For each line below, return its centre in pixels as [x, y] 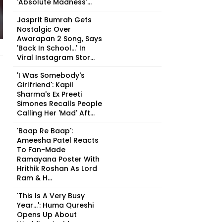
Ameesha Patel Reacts [58, 140]
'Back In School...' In [51, 48]
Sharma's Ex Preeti [49, 94]
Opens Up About [47, 215]
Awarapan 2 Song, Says [59, 39]
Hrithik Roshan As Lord [57, 168]
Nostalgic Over [44, 29]
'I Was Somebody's [51, 75]
